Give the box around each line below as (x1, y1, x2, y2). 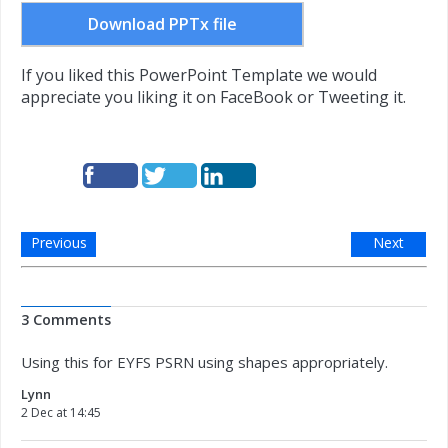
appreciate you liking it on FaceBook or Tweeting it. (21, 86, 406, 108)
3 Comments (21, 310, 111, 329)
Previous (30, 233, 87, 252)
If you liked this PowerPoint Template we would (21, 64, 377, 86)
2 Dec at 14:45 (21, 404, 101, 421)
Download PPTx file (87, 13, 237, 35)
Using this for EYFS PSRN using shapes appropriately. (21, 352, 388, 372)
